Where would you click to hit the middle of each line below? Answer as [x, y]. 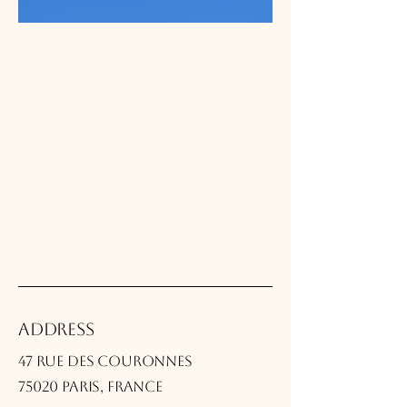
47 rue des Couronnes [105, 361]
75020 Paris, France [90, 387]
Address [56, 329]
